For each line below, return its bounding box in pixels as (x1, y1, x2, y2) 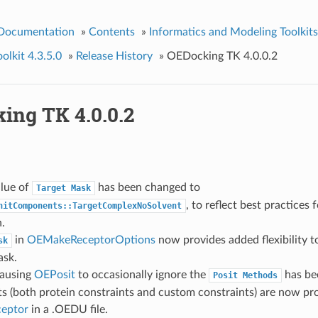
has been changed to (94, 181, 200, 193)
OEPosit (33, 268, 75, 280)
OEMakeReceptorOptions (26, 234, 155, 246)
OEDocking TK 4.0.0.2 (166, 50, 278, 62)
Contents (88, 26, 135, 38)
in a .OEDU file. (28, 303, 108, 315)
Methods (242, 270, 278, 280)
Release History (75, 50, 153, 62)
